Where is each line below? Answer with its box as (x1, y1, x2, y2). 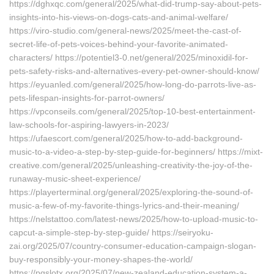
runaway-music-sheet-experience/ (9, 174, 141, 183)
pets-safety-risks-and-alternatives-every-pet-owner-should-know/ (9, 66, 259, 76)
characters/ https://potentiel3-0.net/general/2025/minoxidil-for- (9, 53, 248, 62)
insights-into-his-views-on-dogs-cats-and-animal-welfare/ (9, 12, 228, 22)
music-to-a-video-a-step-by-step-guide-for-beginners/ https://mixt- (9, 147, 263, 157)
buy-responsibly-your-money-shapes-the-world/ (9, 254, 193, 264)
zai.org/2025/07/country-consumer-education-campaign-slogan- (9, 241, 256, 251)
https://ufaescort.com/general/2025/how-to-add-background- (9, 133, 243, 143)
